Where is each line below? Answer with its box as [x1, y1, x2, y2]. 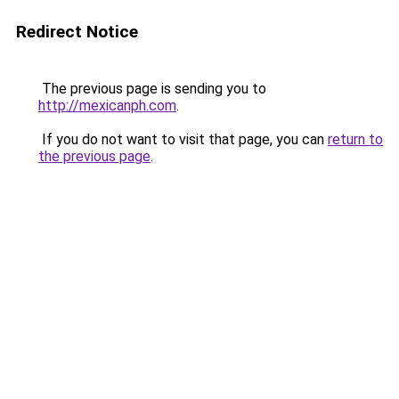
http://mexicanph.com [38, 97, 176, 114]
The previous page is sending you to [38, 80, 266, 97]
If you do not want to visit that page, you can [38, 131, 328, 148]
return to [328, 131, 383, 148]
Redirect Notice [16, 21, 138, 42]
